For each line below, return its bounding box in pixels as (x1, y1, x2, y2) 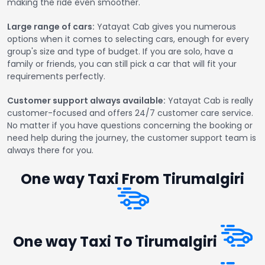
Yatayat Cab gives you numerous (95, 21, 236, 33)
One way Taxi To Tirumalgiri (12, 232, 220, 252)
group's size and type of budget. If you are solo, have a (7, 46, 233, 58)
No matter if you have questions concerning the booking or (7, 119, 253, 132)
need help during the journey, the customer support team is (7, 132, 256, 144)
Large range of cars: (7, 21, 95, 33)
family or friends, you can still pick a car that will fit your (7, 58, 237, 70)
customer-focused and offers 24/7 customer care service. (7, 107, 253, 119)
